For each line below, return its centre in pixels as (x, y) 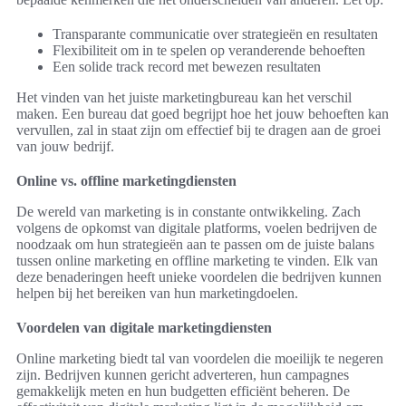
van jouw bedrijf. (65, 147)
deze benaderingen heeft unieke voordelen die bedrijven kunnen (199, 277)
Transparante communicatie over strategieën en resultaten (215, 34)
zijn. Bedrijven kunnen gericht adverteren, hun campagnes (183, 375)
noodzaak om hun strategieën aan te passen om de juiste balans (195, 245)
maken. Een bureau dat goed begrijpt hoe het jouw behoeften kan (203, 114)
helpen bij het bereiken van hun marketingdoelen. (157, 294)
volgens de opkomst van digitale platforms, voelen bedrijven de (197, 228)
